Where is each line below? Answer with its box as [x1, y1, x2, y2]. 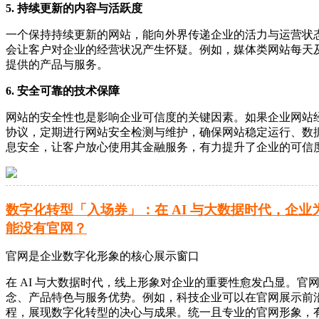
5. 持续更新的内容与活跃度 [6, 2, 142, 15]
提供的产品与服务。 [6, 58, 108, 71]
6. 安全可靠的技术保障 [6, 85, 120, 98]
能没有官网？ [6, 221, 87, 236]
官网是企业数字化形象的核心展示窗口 [6, 250, 199, 263]
